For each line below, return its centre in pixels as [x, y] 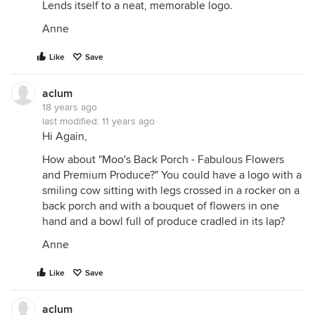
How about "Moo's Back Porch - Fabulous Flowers [163, 160]
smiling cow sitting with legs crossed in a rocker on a [171, 191]
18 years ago [70, 107]
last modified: [72, 121]
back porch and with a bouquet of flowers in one [161, 206]
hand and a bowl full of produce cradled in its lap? [163, 221]
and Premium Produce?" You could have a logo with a [172, 175]
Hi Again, [65, 136]
